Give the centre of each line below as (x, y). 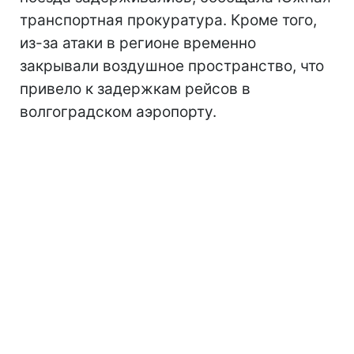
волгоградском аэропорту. (118, 111)
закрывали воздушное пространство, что (172, 66)
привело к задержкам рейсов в (135, 88)
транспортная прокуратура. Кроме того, (168, 20)
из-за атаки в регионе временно (138, 43)
